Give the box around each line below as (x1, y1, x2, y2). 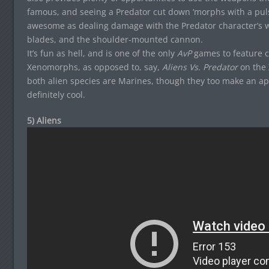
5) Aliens (26, 114, 61, 126)
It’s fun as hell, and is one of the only (26, 47, 177, 59)
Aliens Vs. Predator (162, 61, 238, 73)
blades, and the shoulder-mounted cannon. (26, 33, 203, 45)
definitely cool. (26, 88, 85, 100)
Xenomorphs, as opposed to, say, (26, 61, 162, 73)
